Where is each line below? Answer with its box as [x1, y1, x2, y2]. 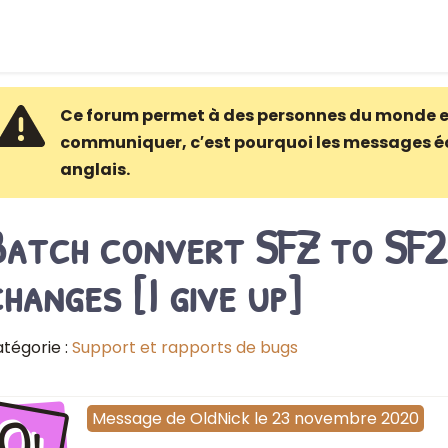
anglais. [59, 158, 130, 181]
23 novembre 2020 [271, 407, 419, 431]
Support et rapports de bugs [71, 336, 298, 359]
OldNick [189, 407, 250, 431]
